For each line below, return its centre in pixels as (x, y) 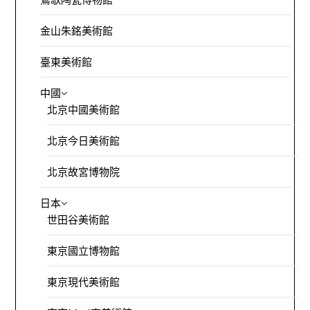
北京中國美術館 (84, 110)
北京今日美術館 (84, 141)
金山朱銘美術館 (77, 31)
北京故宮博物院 (84, 172)
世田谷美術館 (79, 220)
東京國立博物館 (84, 251)
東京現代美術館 (84, 282)
